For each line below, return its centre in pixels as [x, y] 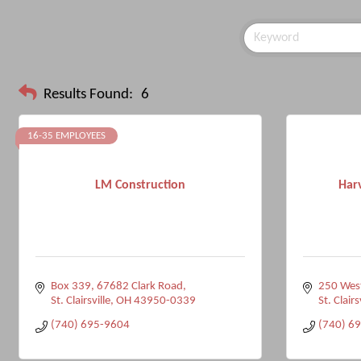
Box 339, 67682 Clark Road [116, 286]
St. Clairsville [80, 301]
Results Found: [88, 94]
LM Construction [140, 185]
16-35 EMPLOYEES [66, 136]
